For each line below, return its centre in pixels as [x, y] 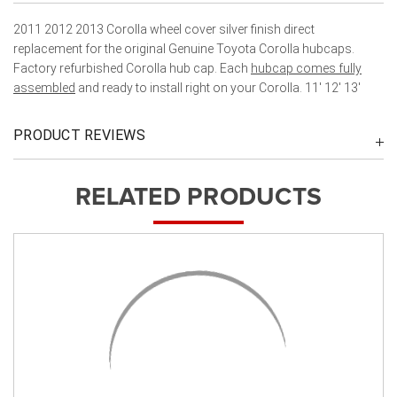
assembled [44, 87]
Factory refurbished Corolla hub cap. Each [132, 68]
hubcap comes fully [306, 68]
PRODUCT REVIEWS [79, 135]
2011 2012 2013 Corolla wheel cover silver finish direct [164, 29]
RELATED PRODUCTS [198, 197]
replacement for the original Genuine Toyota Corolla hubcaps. [184, 48]
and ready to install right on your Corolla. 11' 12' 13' [218, 87]
